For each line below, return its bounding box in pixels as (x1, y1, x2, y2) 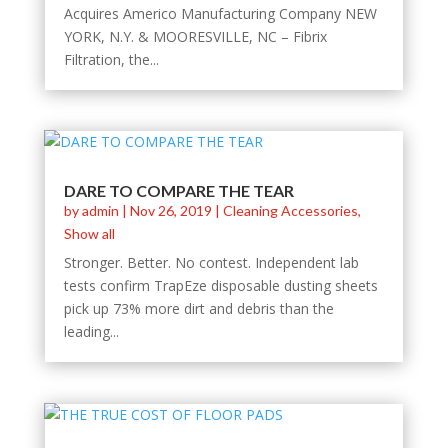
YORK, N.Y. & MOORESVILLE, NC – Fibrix (63, 27, 327, 47)
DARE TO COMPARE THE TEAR (63, 181, 294, 201)
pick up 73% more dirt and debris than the (63, 299, 334, 319)
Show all (63, 225, 115, 243)
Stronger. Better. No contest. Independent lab (63, 253, 359, 273)
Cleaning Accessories (222, 202, 358, 220)
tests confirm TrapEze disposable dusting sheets (63, 276, 378, 296)
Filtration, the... (63, 50, 159, 70)
